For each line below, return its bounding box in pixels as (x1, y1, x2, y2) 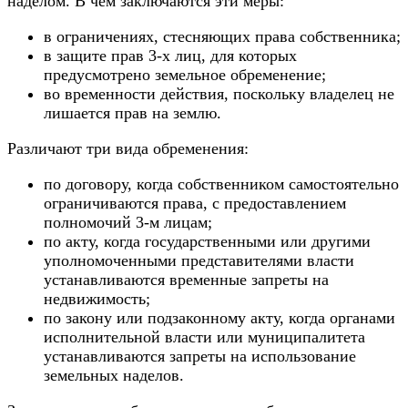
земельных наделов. (44, 365, 184, 384)
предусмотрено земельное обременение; (44, 65, 326, 84)
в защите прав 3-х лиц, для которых (44, 46, 297, 65)
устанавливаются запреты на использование (44, 346, 356, 365)
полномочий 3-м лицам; (44, 212, 212, 231)
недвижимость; (44, 289, 150, 308)
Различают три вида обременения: (7, 138, 249, 158)
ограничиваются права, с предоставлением (44, 193, 346, 212)
